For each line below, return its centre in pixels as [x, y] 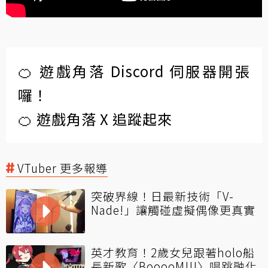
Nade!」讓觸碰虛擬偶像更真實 [173, 209]
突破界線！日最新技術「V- [162, 196]
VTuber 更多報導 [63, 167]
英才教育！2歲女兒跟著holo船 [173, 252]
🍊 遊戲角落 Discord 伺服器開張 [134, 71]
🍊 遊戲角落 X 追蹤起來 [95, 118]
